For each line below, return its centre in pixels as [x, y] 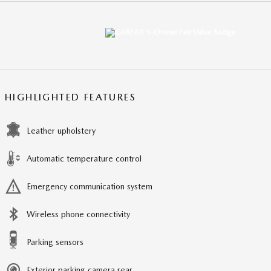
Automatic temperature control [84, 159]
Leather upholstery [61, 131]
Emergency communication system [90, 187]
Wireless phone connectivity [78, 214]
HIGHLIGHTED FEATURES [70, 97]
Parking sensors [55, 242]
